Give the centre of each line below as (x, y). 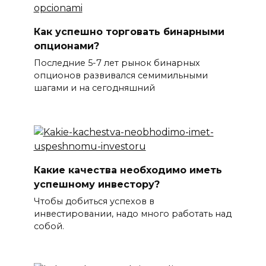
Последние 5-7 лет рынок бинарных (117, 63)
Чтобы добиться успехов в (94, 201)
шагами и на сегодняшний (94, 88)
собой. (49, 226)
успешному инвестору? (96, 184)
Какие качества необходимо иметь (128, 170)
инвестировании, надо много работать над (132, 213)
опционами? (66, 46)
